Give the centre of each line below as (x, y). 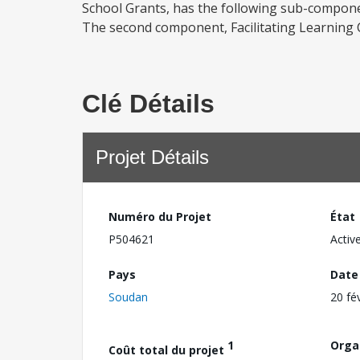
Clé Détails (148, 104)
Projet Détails (152, 157)
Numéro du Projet (160, 217)
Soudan (128, 297)
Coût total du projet (168, 350)
